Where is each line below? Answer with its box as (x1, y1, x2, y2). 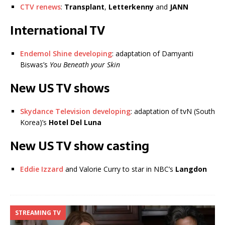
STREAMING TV (15, 208, 61, 217)
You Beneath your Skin (50, 60, 120, 70)
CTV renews (20, 2, 61, 12)
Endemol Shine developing (20, 49, 112, 59)
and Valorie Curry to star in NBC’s (63, 164, 175, 174)
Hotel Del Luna (49, 118, 101, 128)
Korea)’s (20, 118, 49, 128)
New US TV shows (10, 78, 109, 98)
